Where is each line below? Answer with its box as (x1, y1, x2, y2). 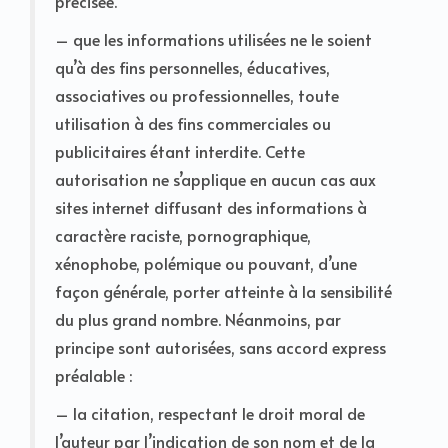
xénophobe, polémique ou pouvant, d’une (55, 251, 357, 274)
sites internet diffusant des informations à (55, 195, 367, 218)
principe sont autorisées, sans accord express (55, 335, 386, 358)
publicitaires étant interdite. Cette (55, 139, 305, 162)
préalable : (55, 363, 132, 386)
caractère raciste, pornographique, (55, 223, 311, 246)
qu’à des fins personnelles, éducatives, (55, 55, 330, 78)
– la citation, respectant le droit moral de (55, 401, 365, 424)
